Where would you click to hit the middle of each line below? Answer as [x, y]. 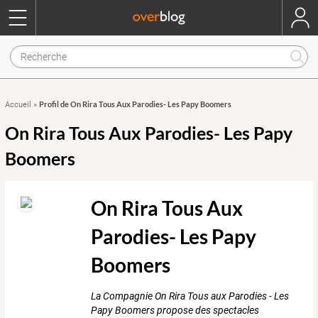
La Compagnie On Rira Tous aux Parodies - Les [190, 296]
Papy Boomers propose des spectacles [175, 311]
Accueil [18, 105]
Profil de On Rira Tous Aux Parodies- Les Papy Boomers [135, 104]
